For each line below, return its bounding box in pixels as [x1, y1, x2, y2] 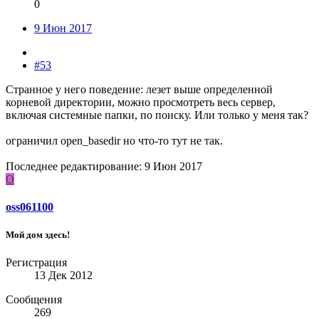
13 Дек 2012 [34, 269, 93, 282]
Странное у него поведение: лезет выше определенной [6, 83, 273, 95]
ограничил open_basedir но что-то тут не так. [6, 134, 223, 147]
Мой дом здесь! [6, 229, 70, 241]
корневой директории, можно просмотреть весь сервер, [6, 95, 276, 108]
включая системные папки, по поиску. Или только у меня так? [6, 108, 308, 121]
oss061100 [6, 201, 53, 214]
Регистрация [6, 256, 67, 269]
